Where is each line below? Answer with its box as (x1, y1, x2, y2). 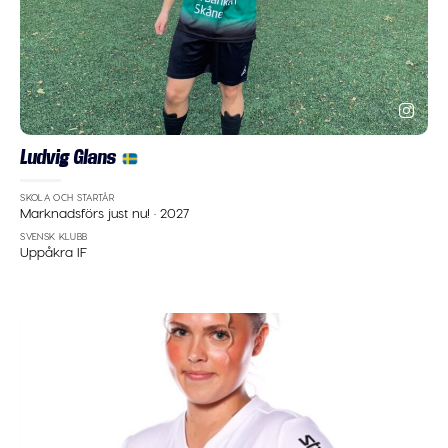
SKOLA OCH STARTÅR (20, 192, 115, 204)
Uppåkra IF (20, 242, 88, 260)
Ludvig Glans (20, 145, 116, 168)
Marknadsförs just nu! (20, 204, 155, 222)
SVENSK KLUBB (20, 231, 88, 243)
